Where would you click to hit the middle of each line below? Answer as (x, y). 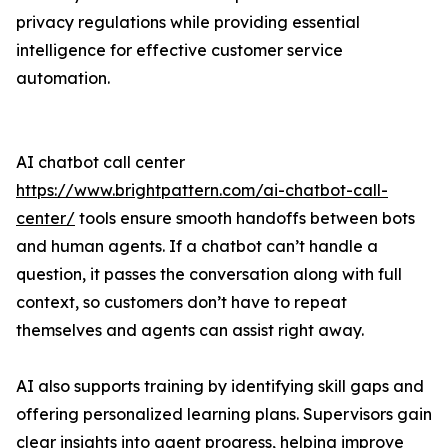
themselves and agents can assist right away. (190, 330)
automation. (63, 78)
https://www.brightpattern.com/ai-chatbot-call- (202, 190)
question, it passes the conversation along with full (209, 274)
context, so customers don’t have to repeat (181, 302)
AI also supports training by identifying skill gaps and (220, 386)
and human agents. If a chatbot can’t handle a (197, 246)
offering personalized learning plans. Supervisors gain (224, 414)
